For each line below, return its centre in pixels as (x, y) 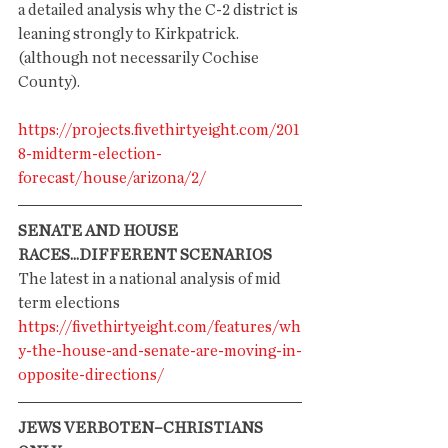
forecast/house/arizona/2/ (112, 178)
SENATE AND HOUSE (99, 231)
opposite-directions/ (91, 375)
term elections (69, 303)
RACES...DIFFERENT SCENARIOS (145, 255)
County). (50, 82)
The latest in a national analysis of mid (151, 279)
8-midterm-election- (90, 154)
